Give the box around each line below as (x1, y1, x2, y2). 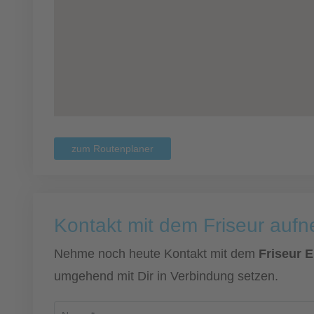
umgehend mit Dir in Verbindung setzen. (54, 269, 278, 283)
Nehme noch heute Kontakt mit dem (54, 247, 259, 261)
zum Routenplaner (71, 143, 153, 154)
